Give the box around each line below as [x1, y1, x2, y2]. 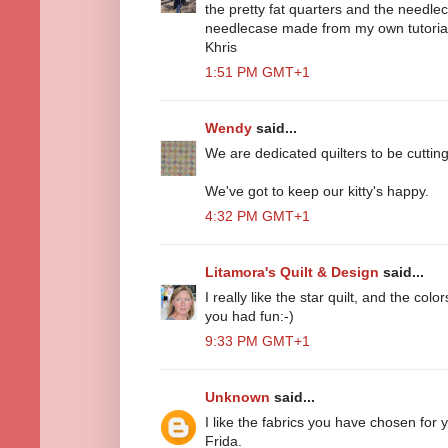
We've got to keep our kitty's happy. [205, 182, 429, 199]
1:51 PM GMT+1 [205, 63, 310, 80]
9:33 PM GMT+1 [205, 332, 310, 349]
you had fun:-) [205, 307, 294, 324]
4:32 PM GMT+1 [205, 207, 310, 224]
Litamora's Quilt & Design [205, 263, 379, 280]
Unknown [205, 388, 270, 405]
